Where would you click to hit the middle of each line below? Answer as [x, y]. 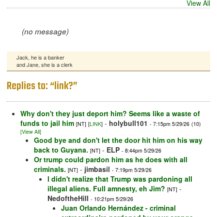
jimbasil [97, 169]
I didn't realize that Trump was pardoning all [120, 179]
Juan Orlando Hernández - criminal [118, 208]
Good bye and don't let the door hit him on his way [118, 140]
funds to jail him [47, 123]
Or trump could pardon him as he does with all [111, 160]
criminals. [50, 169]
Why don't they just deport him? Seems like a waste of [110, 114]
